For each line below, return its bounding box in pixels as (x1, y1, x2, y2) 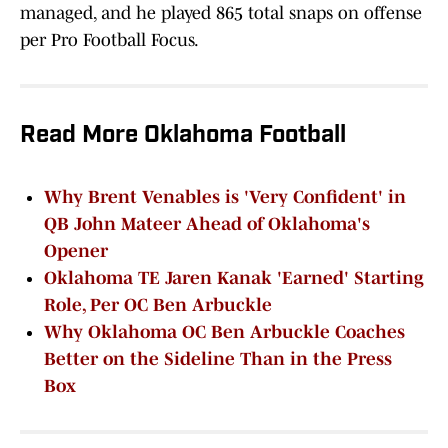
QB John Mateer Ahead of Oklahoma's (44, 214, 370, 235)
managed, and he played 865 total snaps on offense (20, 3, 422, 24)
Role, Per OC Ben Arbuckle (44, 295, 272, 316)
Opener (44, 241, 108, 262)
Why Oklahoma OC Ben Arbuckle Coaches (44, 322, 405, 343)
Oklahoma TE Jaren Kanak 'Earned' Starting (44, 268, 424, 289)
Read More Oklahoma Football (20, 124, 346, 149)
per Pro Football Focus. (20, 30, 202, 51)
